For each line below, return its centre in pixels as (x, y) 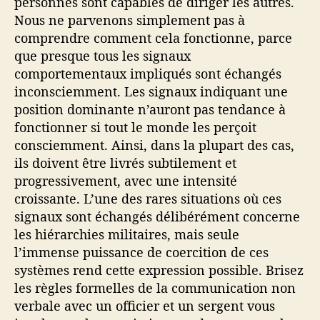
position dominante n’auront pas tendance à (150, 109)
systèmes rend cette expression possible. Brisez (159, 270)
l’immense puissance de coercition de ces (141, 252)
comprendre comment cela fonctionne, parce (153, 37)
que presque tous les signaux (102, 55)
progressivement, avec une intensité (126, 180)
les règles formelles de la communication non (155, 287)
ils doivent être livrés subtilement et (125, 162)
